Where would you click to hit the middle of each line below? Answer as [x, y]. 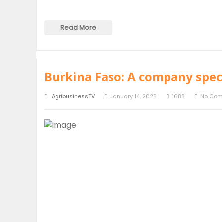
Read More [78, 28]
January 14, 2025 [133, 96]
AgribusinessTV [73, 96]
